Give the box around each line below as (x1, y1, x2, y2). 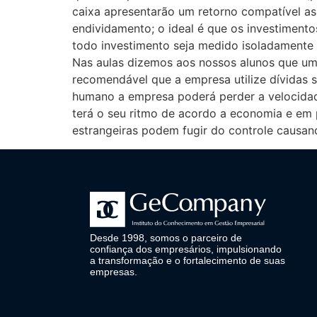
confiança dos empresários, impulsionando (89, 243, 282, 255)
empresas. (89, 265, 137, 277)
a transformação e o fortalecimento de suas (89, 254, 285, 266)
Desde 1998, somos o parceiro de (89, 231, 242, 243)
